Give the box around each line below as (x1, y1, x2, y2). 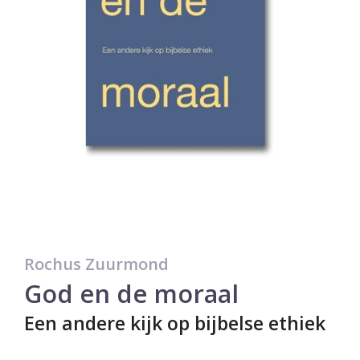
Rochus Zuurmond (24, 252, 169, 275)
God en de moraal (24, 276, 239, 310)
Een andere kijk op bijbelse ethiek (24, 309, 325, 336)
